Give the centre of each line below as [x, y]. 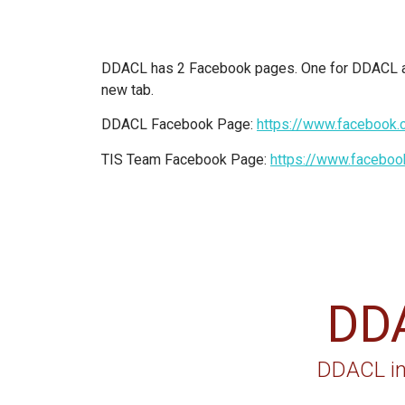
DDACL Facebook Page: [179, 125]
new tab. [127, 90]
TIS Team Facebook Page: [186, 159]
